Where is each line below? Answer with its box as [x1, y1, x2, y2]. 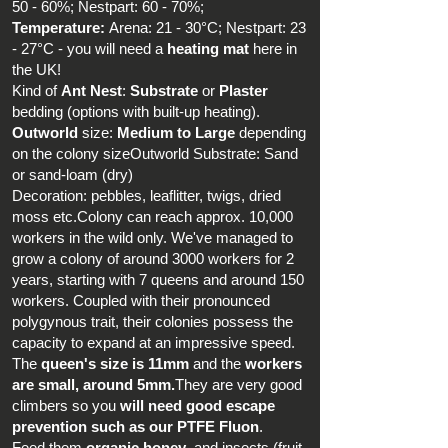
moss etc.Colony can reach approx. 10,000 [12, 208, 293, 226]
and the [189, 355, 245, 373]
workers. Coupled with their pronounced [12, 292, 270, 310]
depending [235, 124, 306, 142]
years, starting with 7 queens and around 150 [12, 271, 304, 289]
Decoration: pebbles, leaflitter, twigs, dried [12, 187, 281, 205]
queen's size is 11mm [41, 355, 189, 373]
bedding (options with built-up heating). [12, 103, 260, 121]
